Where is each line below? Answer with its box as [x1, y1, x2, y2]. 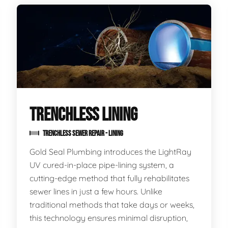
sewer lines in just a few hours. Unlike [30, 186, 163, 196]
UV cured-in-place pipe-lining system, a [30, 160, 175, 170]
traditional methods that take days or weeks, [30, 199, 195, 210]
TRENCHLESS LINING [30, 104, 138, 126]
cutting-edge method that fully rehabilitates [30, 173, 190, 183]
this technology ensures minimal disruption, [30, 213, 188, 223]
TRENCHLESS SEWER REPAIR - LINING [42, 129, 124, 138]
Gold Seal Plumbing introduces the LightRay [30, 147, 192, 157]
